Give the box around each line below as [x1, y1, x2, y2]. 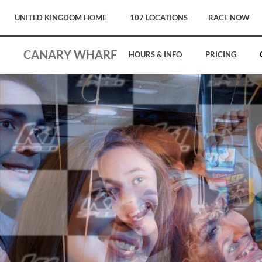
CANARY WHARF [23, 47, 117, 61]
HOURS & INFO [129, 50, 182, 59]
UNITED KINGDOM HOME [15, 13, 106, 22]
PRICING [205, 50, 236, 59]
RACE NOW [208, 13, 250, 22]
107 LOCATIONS [130, 13, 188, 22]
